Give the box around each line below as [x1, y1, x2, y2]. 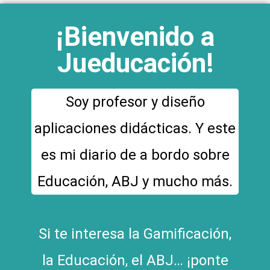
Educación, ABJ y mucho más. [37, 172, 233, 190]
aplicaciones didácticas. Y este [34, 119, 236, 137]
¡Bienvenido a [55, 20, 215, 52]
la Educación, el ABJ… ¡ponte [42, 251, 228, 269]
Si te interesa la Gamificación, [39, 225, 231, 242]
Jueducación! [57, 47, 213, 79]
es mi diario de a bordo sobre [40, 146, 230, 163]
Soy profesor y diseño [65, 93, 205, 110]
